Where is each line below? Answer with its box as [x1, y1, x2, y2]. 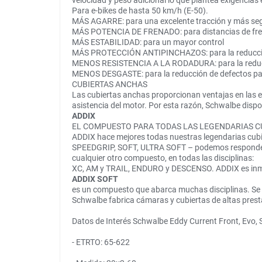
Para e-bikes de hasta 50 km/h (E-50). [72, 6, 208, 16]
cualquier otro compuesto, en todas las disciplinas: [72, 153, 254, 163]
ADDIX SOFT [72, 174, 118, 184]
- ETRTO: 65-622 [72, 237, 130, 247]
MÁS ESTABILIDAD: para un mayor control [72, 37, 224, 47]
